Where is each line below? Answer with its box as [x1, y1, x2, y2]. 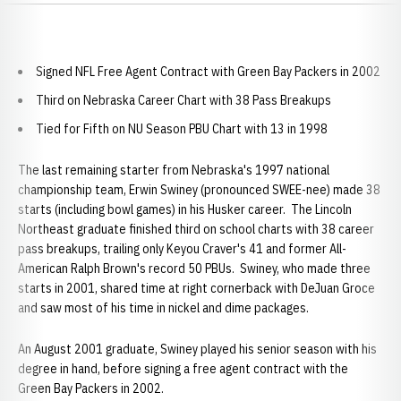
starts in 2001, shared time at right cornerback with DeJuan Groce [18, 280, 375, 296]
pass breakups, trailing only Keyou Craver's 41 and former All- [18, 241, 346, 257]
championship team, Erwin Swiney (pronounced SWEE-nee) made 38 [18, 182, 380, 198]
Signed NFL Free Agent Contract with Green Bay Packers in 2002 [36, 64, 380, 80]
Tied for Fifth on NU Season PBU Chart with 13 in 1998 [36, 121, 328, 137]
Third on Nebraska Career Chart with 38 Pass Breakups [36, 92, 331, 108]
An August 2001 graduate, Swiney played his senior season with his [18, 341, 377, 357]
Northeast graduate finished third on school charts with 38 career [18, 221, 374, 237]
